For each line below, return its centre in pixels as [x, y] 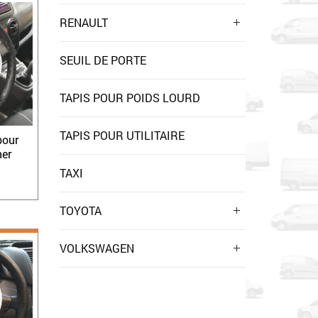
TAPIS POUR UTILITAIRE [122, 135]
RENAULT [83, 22]
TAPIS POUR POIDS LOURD [130, 98]
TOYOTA [80, 210]
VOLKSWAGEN [97, 248]
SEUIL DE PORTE [103, 60]
